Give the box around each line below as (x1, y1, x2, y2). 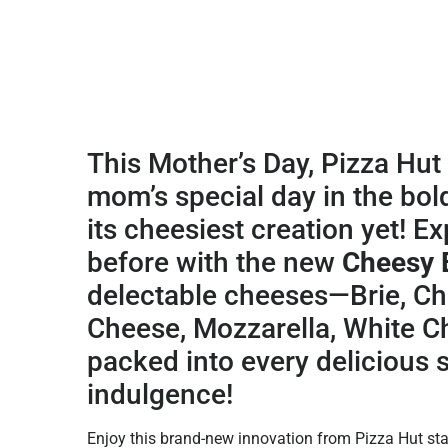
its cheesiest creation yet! (87, 213, 406, 247)
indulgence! (87, 378, 233, 412)
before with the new (87, 246, 342, 280)
